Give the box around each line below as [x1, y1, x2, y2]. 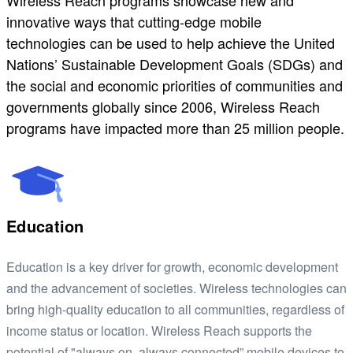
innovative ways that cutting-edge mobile [6, 11, 262, 32]
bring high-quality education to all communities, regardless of [6, 300, 344, 319]
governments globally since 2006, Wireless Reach [6, 96, 320, 117]
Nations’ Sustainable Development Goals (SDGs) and [6, 54, 343, 75]
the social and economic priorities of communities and [6, 75, 343, 96]
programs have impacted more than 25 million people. [6, 117, 344, 139]
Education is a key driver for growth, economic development [6, 258, 338, 277]
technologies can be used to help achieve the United [6, 32, 335, 54]
